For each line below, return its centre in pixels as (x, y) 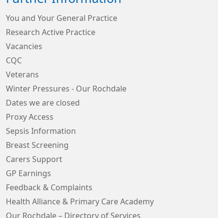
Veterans (22, 74)
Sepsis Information (41, 131)
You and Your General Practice (62, 18)
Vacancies (24, 46)
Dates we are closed (43, 103)
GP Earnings (28, 173)
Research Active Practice (51, 32)
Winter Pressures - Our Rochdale (66, 89)
